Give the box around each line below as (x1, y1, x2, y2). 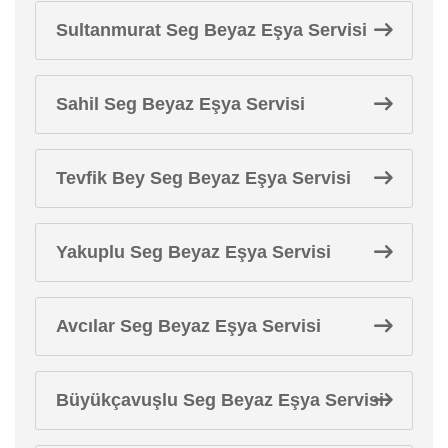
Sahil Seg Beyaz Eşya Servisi (56, 93, 305, 114)
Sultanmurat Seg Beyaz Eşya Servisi (56, 19, 367, 40)
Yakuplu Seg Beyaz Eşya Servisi (56, 241, 331, 262)
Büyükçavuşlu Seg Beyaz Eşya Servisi (56, 389, 384, 410)
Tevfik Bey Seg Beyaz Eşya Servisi (56, 167, 351, 188)
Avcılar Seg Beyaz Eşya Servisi (56, 315, 321, 336)
